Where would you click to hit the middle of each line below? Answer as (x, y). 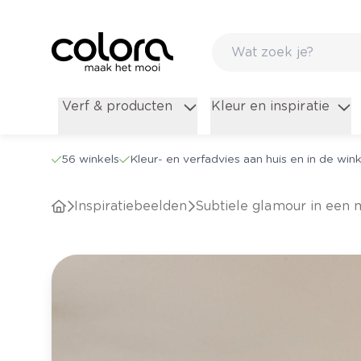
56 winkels (91, 159)
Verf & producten (118, 106)
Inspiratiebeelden (133, 206)
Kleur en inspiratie (270, 106)
